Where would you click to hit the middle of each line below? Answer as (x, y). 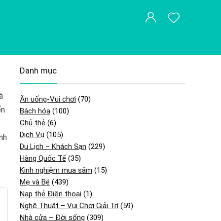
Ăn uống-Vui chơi (48, 99)
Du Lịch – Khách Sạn (53, 146)
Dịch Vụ (32, 134)
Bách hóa (35, 111)
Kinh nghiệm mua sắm (56, 170)
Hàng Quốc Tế (43, 158)
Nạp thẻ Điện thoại (51, 194)
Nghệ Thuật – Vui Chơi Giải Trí (69, 205)
